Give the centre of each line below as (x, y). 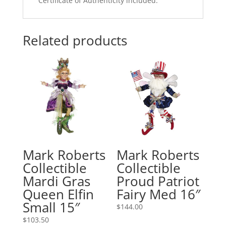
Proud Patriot (158, 181)
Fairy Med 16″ (159, 194)
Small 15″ (51, 208)
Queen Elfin (58, 194)
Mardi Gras (56, 181)
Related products (75, 41)
